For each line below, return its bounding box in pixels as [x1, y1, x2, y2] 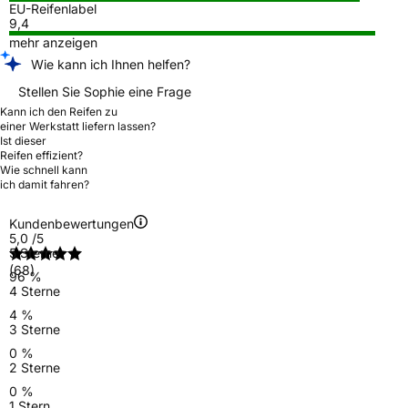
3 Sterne [9, 321, 60, 337]
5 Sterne [9, 244, 59, 260]
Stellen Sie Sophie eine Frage [18, 83, 191, 99]
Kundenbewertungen [9, 215, 134, 231]
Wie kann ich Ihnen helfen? [31, 56, 190, 72]
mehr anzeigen [9, 34, 97, 50]
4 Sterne [9, 282, 60, 299]
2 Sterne [9, 359, 60, 375]
